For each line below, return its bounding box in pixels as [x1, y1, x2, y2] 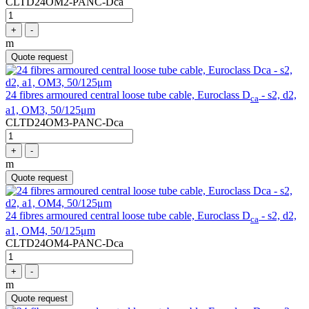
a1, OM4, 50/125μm [6, 225, 95, 237]
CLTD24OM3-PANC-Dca [6, 117, 123, 129]
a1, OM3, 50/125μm [6, 104, 95, 117]
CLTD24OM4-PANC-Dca [6, 237, 123, 250]
